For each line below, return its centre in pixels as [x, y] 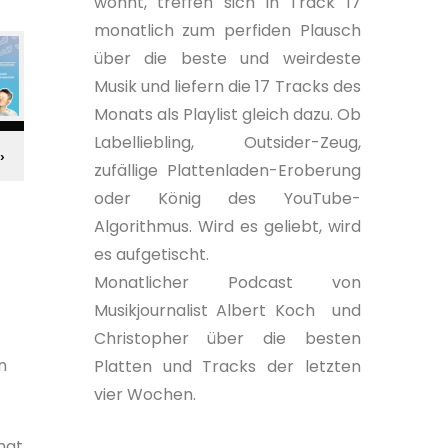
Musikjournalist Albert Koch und [227, 310]
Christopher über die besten [227, 338]
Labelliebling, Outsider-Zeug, [227, 142]
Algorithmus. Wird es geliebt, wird [227, 226]
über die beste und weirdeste [227, 58]
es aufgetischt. [151, 254]
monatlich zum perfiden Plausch [227, 30]
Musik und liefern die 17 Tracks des [227, 86]
